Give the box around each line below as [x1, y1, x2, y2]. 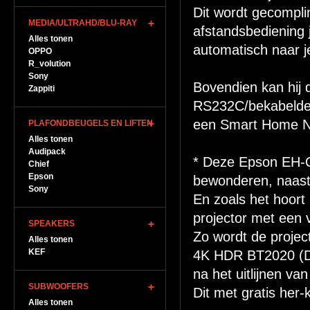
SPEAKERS [28, 219, 75, 228]
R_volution [28, 59, 71, 69]
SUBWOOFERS [28, 282, 89, 291]
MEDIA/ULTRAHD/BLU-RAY [28, 18, 137, 28]
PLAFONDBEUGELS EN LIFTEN [28, 118, 153, 128]
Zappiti [28, 84, 55, 93]
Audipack [28, 147, 66, 156]
